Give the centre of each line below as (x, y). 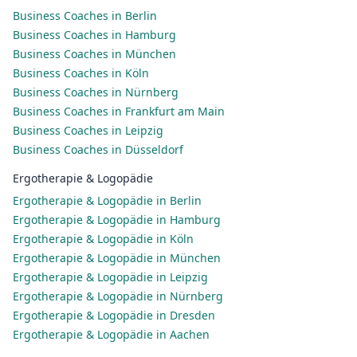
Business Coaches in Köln (81, 73)
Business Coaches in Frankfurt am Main (119, 111)
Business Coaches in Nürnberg (96, 92)
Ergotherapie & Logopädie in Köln (103, 239)
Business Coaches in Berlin (85, 16)
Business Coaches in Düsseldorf (98, 149)
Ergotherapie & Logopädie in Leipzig (110, 277)
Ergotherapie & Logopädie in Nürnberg (118, 296)
